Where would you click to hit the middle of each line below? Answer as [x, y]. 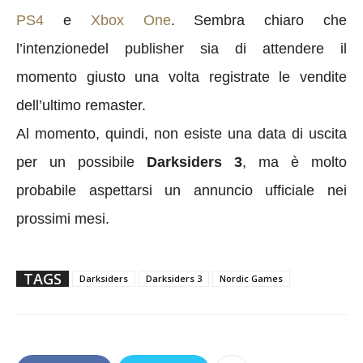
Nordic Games [251, 278]
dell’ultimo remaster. [81, 105]
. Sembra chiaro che [259, 20]
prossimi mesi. [63, 218]
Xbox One [130, 20]
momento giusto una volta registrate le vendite [181, 77]
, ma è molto [295, 162]
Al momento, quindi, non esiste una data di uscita [181, 133]
